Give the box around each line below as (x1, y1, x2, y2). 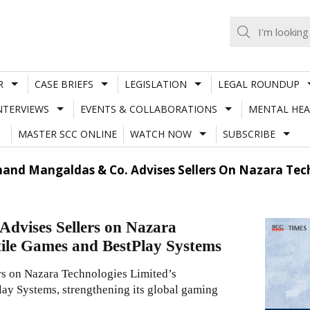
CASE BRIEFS (34, 77, 93, 91)
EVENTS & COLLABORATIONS (80, 102, 217, 116)
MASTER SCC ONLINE (17, 127, 117, 140)
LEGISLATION (124, 77, 187, 91)
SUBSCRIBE (222, 127, 275, 140)
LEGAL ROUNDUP (217, 77, 300, 91)
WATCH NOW (129, 127, 192, 140)
